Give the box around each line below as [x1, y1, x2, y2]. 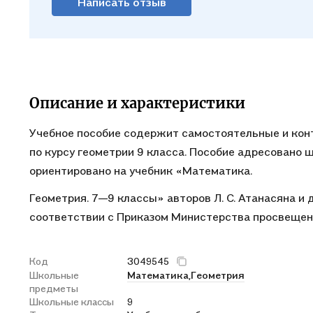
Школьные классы [29, 296, 114, 307]
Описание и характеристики [29, 94, 245, 112]
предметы [29, 282, 78, 294]
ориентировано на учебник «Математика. [29, 163, 252, 177]
